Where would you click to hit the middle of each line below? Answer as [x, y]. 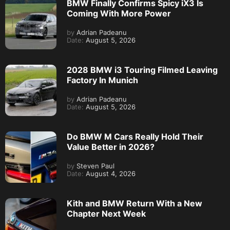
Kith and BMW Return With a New [135, 204]
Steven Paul [94, 166]
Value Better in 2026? [111, 147]
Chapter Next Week [106, 214]
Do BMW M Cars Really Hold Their [135, 137]
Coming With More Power [119, 14]
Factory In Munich [102, 80]
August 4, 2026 [110, 174]
